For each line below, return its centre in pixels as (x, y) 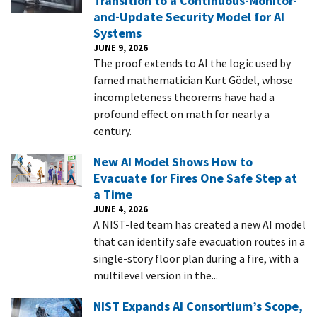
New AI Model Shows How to (173, 161)
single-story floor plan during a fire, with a (196, 258)
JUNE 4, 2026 (121, 208)
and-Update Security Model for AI (189, 16)
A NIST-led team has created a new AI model (200, 224)
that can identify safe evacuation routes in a (199, 241)
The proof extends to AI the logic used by (192, 63)
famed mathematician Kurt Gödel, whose (193, 80)
